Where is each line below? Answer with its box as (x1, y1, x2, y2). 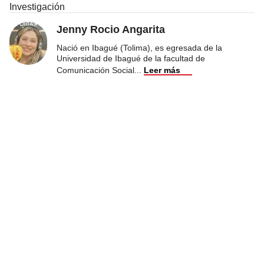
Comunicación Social (57, 65, 134, 75)
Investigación (9, 1, 65, 12)
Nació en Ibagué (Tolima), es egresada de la (57, 42, 222, 52)
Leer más (144, 65, 180, 75)
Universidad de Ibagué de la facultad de (57, 53, 205, 63)
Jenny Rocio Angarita (57, 23, 165, 35)
